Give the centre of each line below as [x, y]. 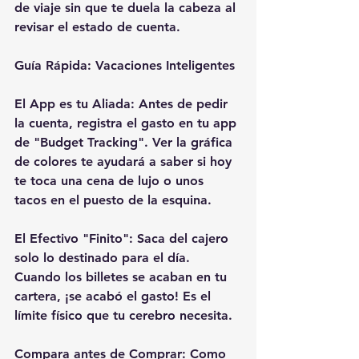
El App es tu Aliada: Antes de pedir [123, 104]
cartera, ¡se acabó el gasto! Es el [115, 296]
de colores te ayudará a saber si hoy [125, 161]
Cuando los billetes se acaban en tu [123, 277]
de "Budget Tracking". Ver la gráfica [125, 142]
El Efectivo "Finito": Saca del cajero [123, 238]
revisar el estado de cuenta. [97, 27]
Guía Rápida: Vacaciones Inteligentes [127, 65]
